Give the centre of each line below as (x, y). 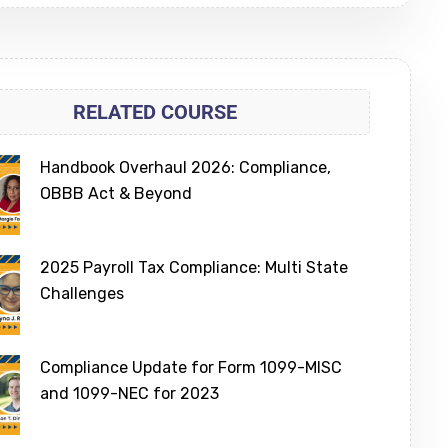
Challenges (82, 294)
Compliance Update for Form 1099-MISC (191, 368)
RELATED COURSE (155, 112)
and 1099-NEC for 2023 (130, 394)
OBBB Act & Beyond (116, 194)
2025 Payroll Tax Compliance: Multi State (194, 268)
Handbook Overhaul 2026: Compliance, (186, 168)
